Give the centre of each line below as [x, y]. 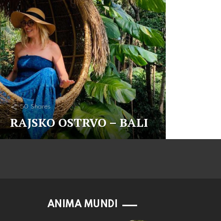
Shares [40, 107]
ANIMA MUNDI [83, 205]
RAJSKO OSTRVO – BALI [79, 122]
